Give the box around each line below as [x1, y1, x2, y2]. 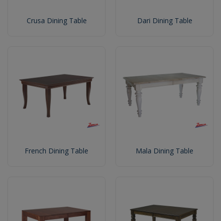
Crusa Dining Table [26, 16, 87, 26]
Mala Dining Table [136, 146, 193, 156]
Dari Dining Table [137, 16, 192, 26]
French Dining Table [25, 146, 88, 156]
